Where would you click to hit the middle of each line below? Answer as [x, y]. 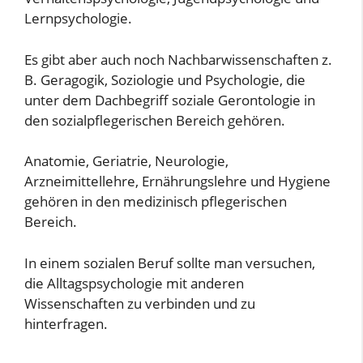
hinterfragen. [66, 323]
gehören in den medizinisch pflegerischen [156, 201]
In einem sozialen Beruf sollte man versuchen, [170, 263]
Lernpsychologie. [78, 18]
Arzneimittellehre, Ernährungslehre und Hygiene [177, 181]
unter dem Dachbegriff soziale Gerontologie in [170, 100]
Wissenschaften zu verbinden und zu [140, 303]
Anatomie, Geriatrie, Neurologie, [126, 161]
